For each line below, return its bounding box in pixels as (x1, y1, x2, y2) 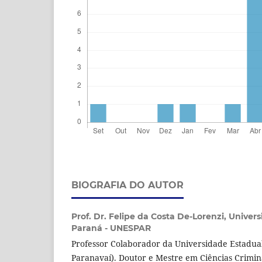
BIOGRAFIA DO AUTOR (71, 180, 184, 191)
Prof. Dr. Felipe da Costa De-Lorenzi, (71, 211, 229, 222)
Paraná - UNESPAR (71, 223, 151, 234)
